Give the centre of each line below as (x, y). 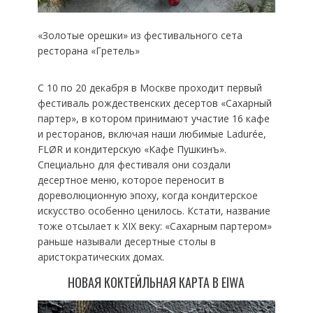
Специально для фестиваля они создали (134, 164)
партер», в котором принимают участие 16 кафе (153, 118)
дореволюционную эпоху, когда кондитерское (147, 195)
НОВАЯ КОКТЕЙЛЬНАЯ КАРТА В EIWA (156, 282)
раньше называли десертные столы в (126, 241)
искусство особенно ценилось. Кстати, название (154, 210)
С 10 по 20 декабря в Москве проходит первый (150, 87)
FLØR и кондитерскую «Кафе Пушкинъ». (132, 149)
